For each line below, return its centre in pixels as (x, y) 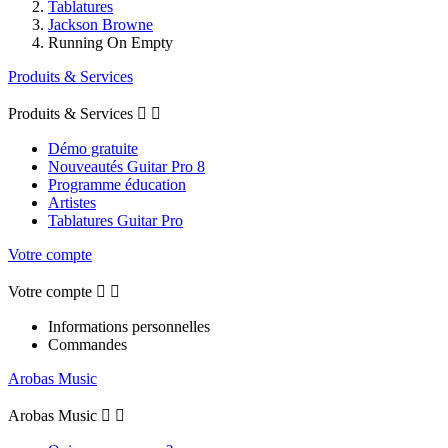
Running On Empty (110, 42)
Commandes (87, 344)
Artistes (72, 202)
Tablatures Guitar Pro (115, 220)
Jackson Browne (100, 24)
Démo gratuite (93, 148)
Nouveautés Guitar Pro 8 (126, 166)
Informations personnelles (129, 326)
